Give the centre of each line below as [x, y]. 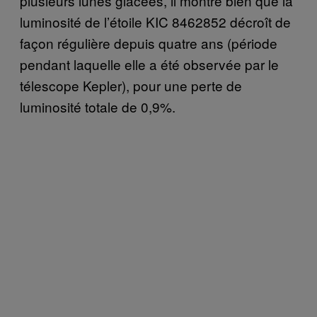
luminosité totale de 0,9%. [98, 106]
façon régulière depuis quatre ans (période [149, 42]
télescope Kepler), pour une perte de [131, 85]
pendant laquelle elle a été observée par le [149, 64]
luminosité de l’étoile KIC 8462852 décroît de [155, 21]
